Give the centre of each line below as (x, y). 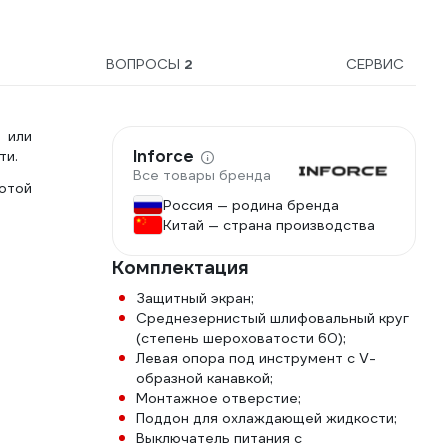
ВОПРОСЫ (144, 64)
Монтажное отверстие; (218, 398)
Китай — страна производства (269, 225)
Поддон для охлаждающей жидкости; (266, 418)
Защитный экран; (195, 298)
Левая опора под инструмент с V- (256, 358)
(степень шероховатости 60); (241, 338)
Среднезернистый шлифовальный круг (272, 318)
